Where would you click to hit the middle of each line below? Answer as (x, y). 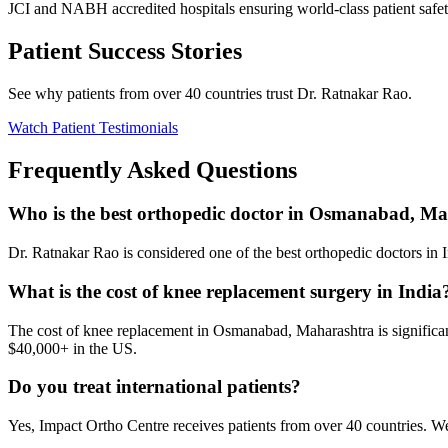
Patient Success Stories (125, 50)
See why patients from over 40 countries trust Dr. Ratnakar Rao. (210, 93)
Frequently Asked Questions (152, 169)
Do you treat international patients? (154, 387)
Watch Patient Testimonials (93, 127)
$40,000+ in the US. (72, 348)
